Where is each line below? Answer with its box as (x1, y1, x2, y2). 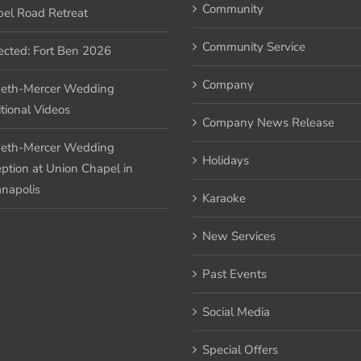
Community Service (202, 38, 305, 55)
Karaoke (202, 189, 246, 206)
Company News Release (202, 114, 334, 131)
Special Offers (202, 341, 278, 358)
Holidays (202, 151, 249, 168)
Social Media (202, 303, 270, 320)
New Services (202, 227, 276, 244)
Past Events (202, 265, 267, 282)
